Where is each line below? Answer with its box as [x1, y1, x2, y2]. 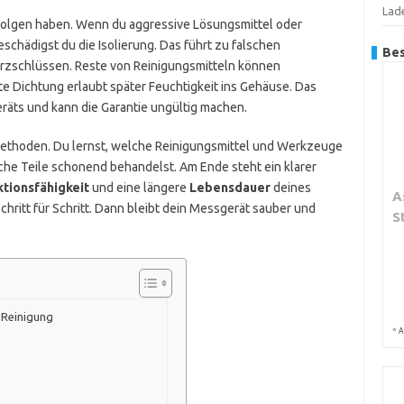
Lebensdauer [188, 180, 271, 195]
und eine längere [88, 180, 189, 195]
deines [270, 180, 311, 195]
